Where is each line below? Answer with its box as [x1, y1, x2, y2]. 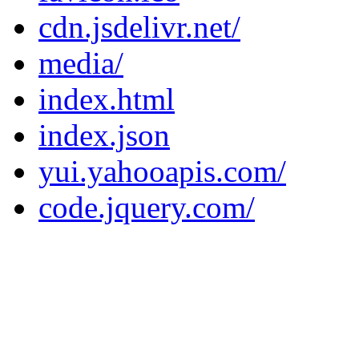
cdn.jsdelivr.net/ [38, 9, 240, 44]
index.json [38, 117, 170, 152]
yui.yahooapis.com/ [38, 153, 286, 188]
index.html [38, 81, 175, 116]
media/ [38, 45, 123, 80]
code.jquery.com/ [38, 189, 255, 224]
